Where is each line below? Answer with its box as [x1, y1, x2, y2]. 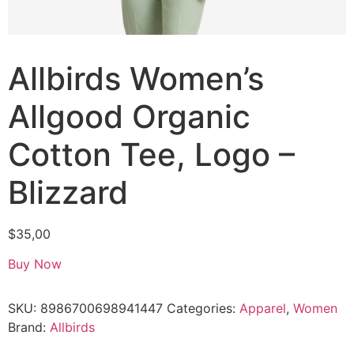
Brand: [8, 319, 50, 336]
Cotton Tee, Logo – [8, 135, 295, 174]
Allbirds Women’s [8, 59, 264, 98]
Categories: [167, 300, 239, 317]
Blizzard [8, 173, 128, 212]
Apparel [239, 300, 286, 317]
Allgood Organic [8, 97, 250, 136]
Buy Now [8, 256, 62, 273]
